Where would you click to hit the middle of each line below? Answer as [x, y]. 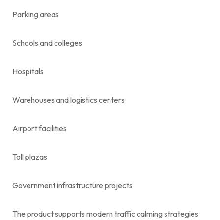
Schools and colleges [47, 42]
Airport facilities [40, 128]
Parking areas [36, 14]
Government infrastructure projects [72, 185]
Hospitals [28, 71]
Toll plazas [30, 156]
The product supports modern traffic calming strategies [105, 213]
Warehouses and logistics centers [69, 99]
